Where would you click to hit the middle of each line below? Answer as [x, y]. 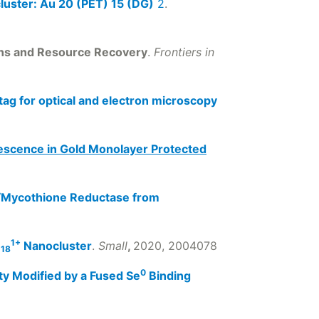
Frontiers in [184, 52]
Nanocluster [56, 246]
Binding [168, 276]
